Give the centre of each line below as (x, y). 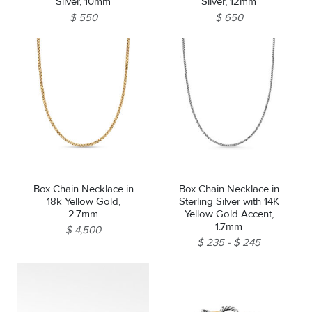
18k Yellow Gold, (83, 202)
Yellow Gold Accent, (229, 214)
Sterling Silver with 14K (229, 202)
